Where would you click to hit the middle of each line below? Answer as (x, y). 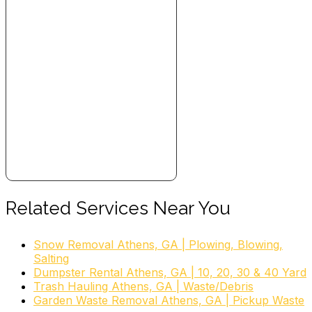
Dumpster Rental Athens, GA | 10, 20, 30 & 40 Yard (170, 272)
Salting (51, 258)
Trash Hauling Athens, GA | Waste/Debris (143, 286)
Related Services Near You (118, 208)
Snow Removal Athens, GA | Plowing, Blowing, (158, 244)
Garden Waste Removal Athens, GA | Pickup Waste (169, 300)
